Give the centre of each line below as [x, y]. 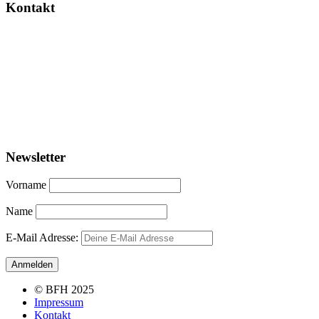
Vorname [26, 185]
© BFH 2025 [64, 290]
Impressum [59, 303]
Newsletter [36, 157]
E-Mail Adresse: [43, 238]
